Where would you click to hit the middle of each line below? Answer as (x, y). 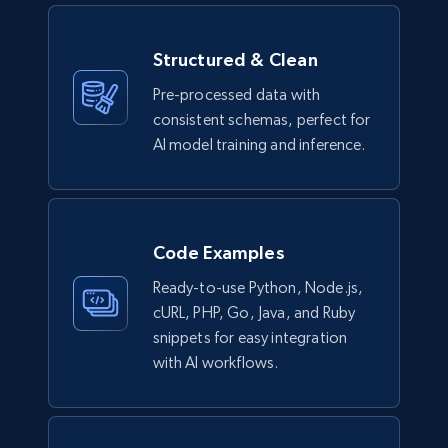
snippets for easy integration (250, 338)
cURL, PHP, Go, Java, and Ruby (254, 313)
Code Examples (218, 253)
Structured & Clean (235, 60)
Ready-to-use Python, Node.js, (258, 288)
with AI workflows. (215, 363)
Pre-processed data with (236, 95)
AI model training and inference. (259, 145)
